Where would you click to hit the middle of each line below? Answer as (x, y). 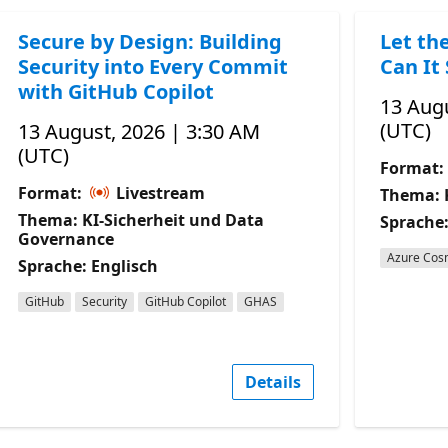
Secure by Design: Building (150, 41)
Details (272, 381)
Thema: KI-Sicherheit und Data (141, 219)
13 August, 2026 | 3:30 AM (139, 131)
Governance (66, 238)
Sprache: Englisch (88, 265)
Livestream (159, 192)
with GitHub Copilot (116, 91)
